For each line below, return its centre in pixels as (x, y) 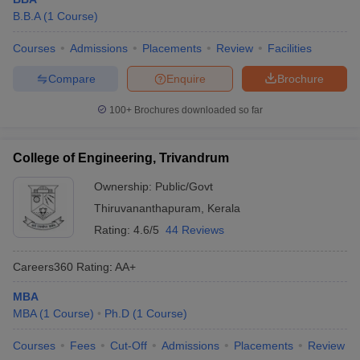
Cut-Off (129, 346)
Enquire (186, 78)
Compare (72, 78)
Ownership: (125, 186)
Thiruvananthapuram (147, 208)
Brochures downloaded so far (197, 110)
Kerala (224, 208)
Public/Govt (184, 186)
